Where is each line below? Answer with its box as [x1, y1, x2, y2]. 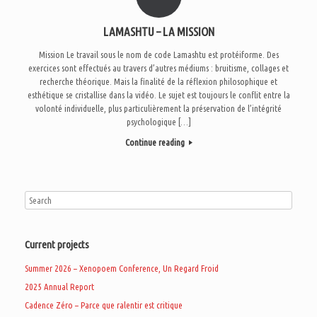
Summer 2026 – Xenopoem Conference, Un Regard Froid [25, 263, 219, 274]
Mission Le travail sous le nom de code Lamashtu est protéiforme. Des [38, 49, 279, 59]
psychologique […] [126, 116, 191, 127]
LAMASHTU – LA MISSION [103, 25, 214, 38]
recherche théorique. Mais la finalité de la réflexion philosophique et [40, 76, 277, 86]
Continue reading [125, 137, 187, 147]
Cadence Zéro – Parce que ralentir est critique [25, 300, 183, 311]
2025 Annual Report [25, 282, 94, 292]
